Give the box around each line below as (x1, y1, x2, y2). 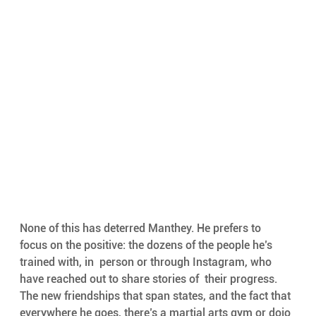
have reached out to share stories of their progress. (19, 272, 280, 286)
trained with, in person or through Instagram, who (19, 255, 274, 269)
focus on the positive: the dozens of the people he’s (19, 238, 275, 253)
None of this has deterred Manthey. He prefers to (19, 221, 267, 236)
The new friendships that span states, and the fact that (19, 289, 296, 303)
